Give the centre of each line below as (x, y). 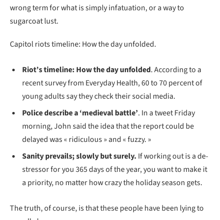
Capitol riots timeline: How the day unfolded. (83, 44)
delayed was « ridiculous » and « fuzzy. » (87, 140)
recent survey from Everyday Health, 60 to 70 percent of (112, 83)
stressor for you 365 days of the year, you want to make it (115, 170)
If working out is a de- (172, 156)
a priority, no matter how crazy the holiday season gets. (112, 183)
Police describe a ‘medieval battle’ (80, 113)
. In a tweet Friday (166, 113)
